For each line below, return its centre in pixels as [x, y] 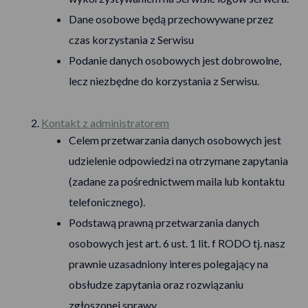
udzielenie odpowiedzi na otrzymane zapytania [178, 161]
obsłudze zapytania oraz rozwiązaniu [156, 284]
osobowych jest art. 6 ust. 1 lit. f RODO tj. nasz [177, 243]
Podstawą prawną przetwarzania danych [164, 222]
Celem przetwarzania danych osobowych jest [175, 140]
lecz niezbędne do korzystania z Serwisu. [164, 81]
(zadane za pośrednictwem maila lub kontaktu [177, 181]
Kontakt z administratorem [105, 123]
